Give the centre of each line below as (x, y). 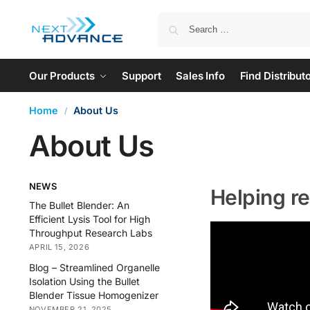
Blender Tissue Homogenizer (93, 295)
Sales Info (200, 76)
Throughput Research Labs (90, 233)
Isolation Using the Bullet (84, 281)
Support (142, 76)
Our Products (62, 76)
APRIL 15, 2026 (59, 247)
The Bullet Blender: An (79, 206)
